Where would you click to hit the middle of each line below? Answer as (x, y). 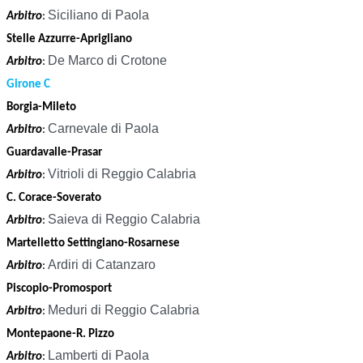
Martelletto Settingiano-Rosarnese (94, 244)
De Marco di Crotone (107, 61)
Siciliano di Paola (98, 15)
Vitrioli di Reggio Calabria (122, 174)
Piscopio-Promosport (60, 289)
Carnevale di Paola (103, 129)
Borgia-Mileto (43, 108)
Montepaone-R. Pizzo (62, 335)
